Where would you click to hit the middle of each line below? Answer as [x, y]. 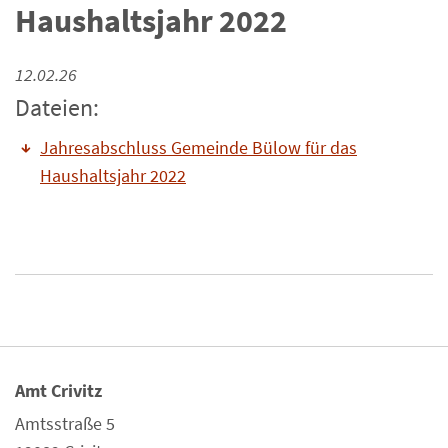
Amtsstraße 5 [65, 423]
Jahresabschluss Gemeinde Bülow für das [198, 147]
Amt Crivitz [58, 390]
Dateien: [57, 107]
